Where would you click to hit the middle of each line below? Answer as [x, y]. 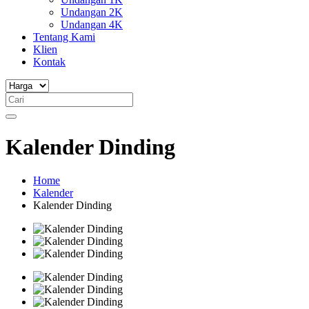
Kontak [49, 62]
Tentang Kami [64, 37]
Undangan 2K [92, 12]
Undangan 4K [92, 25]
